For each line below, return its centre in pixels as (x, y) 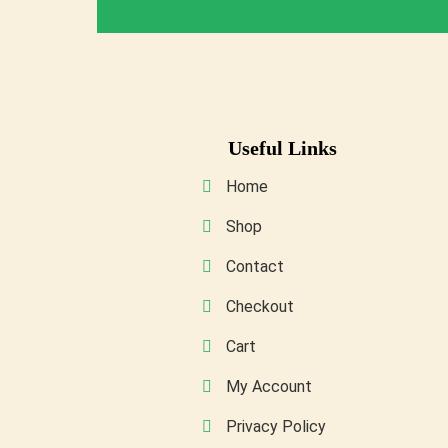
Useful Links (282, 148)
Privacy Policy (273, 427)
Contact (252, 267)
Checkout (257, 307)
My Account (266, 387)
